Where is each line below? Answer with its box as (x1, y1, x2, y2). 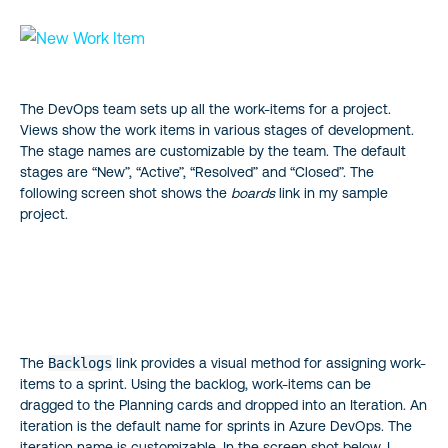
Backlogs (48, 354, 112, 371)
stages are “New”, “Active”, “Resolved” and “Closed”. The (20, 163, 374, 180)
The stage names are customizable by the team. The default (20, 142, 406, 159)
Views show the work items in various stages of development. (20, 121, 414, 138)
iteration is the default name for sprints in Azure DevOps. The (20, 417, 412, 434)
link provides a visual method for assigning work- (112, 354, 426, 371)
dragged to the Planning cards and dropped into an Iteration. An (20, 396, 427, 413)
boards (231, 184, 275, 201)
